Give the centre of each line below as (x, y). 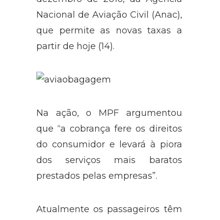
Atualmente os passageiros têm (109, 209)
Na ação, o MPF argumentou (109, 113)
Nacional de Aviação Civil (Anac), (109, 14)
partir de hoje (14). (75, 46)
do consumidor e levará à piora (109, 144)
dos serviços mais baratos (109, 160)
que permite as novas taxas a (109, 30)
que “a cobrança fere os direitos (109, 128)
